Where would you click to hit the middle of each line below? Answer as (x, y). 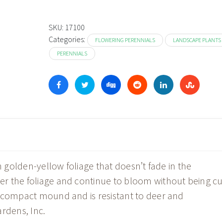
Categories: (68, 39)
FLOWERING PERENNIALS (125, 40)
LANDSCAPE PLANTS (197, 40)
